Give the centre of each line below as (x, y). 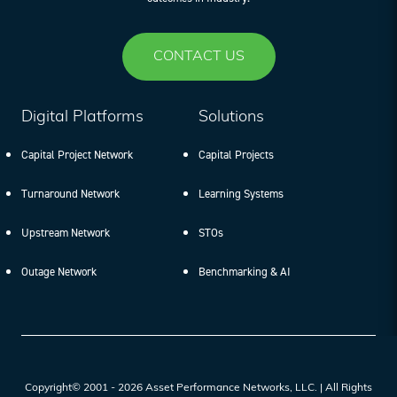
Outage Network (59, 271)
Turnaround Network (70, 193)
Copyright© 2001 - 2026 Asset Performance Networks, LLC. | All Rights (198, 388)
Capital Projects (236, 154)
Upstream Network (66, 232)
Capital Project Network (77, 154)
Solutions (231, 117)
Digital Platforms (82, 117)
